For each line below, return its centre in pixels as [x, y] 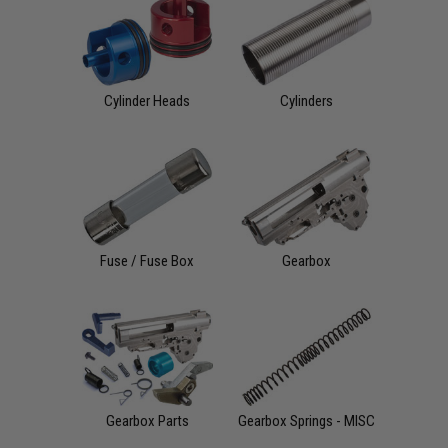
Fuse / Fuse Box [147, 260]
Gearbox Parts [147, 420]
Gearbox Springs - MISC [306, 420]
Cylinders [306, 100]
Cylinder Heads [147, 100]
